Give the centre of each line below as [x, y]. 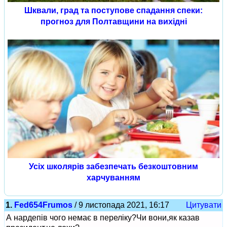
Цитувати [204, 205]
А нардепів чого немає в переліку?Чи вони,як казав [103, 218]
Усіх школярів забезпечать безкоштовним [113, 167]
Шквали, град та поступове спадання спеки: [113, 11]
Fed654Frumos [43, 205]
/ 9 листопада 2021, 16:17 [121, 205]
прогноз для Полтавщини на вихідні [113, 22]
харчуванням [113, 178]
